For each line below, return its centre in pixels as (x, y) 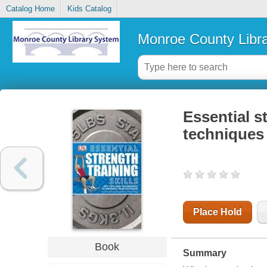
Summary (204, 253)
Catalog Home (30, 9)
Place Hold (217, 212)
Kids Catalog (89, 9)
